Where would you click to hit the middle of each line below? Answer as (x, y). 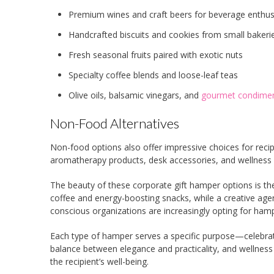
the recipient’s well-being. (99, 262)
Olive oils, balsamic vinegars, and (135, 95)
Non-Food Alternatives (115, 123)
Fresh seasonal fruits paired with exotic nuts (156, 54)
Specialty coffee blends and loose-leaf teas (153, 75)
